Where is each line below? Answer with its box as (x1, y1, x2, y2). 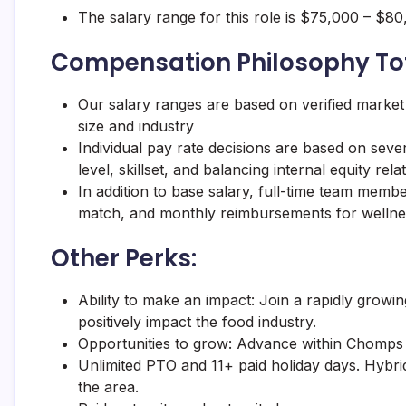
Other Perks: (51, 242, 197, 275)
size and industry (78, 117, 194, 135)
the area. (78, 378, 139, 396)
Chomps (346, 334, 403, 353)
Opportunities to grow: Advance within (78, 334, 346, 353)
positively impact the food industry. (78, 313, 316, 331)
